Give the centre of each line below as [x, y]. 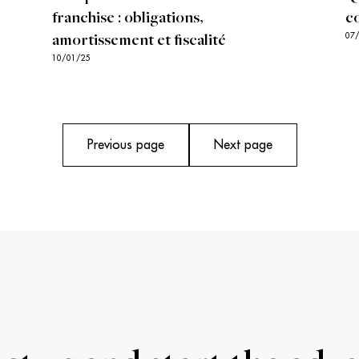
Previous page [125, 145]
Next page [243, 145]
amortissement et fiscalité [139, 41]
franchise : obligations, [127, 19]
